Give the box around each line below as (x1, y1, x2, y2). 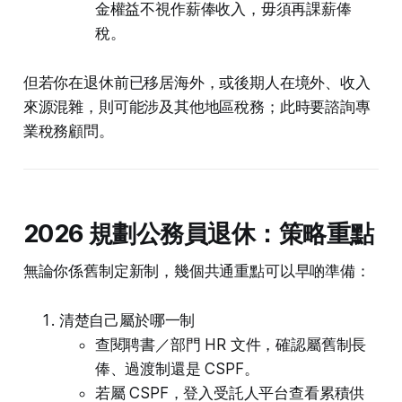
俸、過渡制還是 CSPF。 (94, 360, 259, 379)
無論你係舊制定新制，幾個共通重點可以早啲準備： (22, 262, 371, 281)
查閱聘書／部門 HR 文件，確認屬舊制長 (94, 336, 367, 354)
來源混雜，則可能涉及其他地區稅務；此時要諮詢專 (22, 98, 371, 117)
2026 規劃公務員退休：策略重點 (22, 219, 374, 249)
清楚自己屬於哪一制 (58, 311, 196, 330)
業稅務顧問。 (22, 122, 114, 141)
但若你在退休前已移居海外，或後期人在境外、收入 (22, 74, 371, 92)
